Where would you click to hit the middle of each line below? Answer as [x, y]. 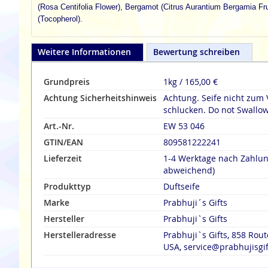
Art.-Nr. [59, 126]
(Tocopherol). [60, 19]
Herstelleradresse [80, 235]
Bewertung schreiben [197, 52]
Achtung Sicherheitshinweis [100, 98]
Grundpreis [67, 82]
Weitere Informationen [84, 52]
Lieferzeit [63, 158]
